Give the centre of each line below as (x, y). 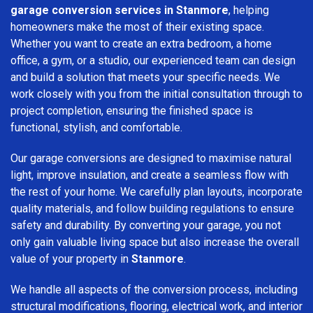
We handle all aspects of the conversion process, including (154, 289)
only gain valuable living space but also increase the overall (155, 242)
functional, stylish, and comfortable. (96, 127)
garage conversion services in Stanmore (119, 10)
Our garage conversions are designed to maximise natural (151, 158)
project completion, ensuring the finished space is (132, 110)
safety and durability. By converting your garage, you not (146, 225)
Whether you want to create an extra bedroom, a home (141, 43)
